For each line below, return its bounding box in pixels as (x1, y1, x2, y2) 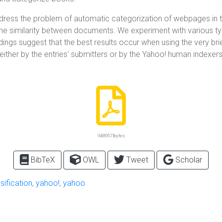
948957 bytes (97, 133, 125, 138)
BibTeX (29, 155, 55, 165)
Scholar (173, 155, 203, 165)
